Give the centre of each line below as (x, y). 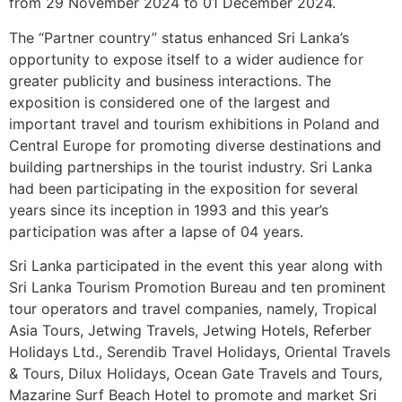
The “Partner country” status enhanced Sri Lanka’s (179, 37)
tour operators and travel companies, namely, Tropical (193, 309)
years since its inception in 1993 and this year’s (169, 210)
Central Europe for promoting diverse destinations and (195, 145)
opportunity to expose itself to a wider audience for (186, 59)
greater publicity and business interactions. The (170, 80)
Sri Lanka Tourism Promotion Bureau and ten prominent (197, 288)
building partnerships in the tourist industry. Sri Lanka (191, 166)
